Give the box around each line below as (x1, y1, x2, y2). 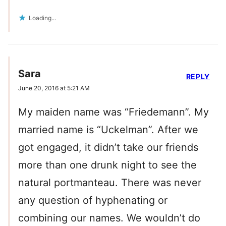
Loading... (29, 14, 56, 22)
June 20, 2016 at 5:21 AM (18, 84, 90, 92)
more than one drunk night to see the (18, 158, 197, 171)
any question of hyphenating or (18, 194, 167, 206)
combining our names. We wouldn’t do (18, 211, 200, 224)
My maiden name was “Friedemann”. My (18, 105, 209, 118)
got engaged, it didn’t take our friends (18, 141, 198, 153)
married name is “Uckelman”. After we (18, 123, 198, 136)
